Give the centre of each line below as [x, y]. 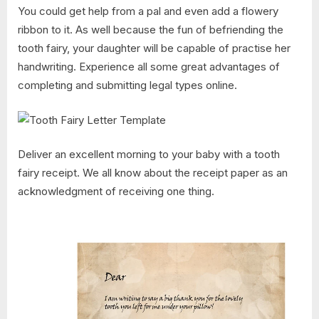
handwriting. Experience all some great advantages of [149, 67]
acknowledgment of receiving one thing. [116, 192]
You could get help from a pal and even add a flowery [148, 11]
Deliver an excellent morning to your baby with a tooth [149, 155]
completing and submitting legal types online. [127, 85]
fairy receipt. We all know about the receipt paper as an [153, 173]
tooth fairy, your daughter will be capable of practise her [154, 48]
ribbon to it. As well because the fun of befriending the [151, 30]
